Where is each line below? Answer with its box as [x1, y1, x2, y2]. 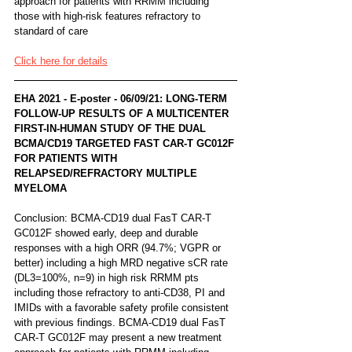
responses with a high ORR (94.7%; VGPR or [14, 241, 224, 254]
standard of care [14, 24, 88, 37]
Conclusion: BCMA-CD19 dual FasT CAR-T [14, 211, 214, 224]
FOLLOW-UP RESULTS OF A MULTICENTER [14, 107, 232, 119]
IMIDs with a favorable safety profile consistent [14, 301, 232, 313]
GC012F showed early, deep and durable [14, 226, 201, 239]
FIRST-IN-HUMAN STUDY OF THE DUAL [14, 122, 209, 134]
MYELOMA [14, 181, 67, 194]
